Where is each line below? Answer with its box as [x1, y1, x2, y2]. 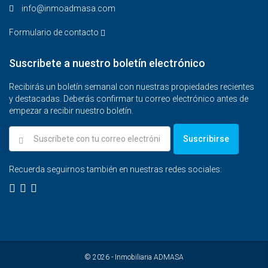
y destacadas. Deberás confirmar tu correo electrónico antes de [9, 94, 248, 103]
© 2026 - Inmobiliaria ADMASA [84, 253, 184, 261]
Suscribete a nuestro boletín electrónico [9, 57, 205, 69]
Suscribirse [183, 134, 229, 144]
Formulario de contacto [9, 28, 100, 37]
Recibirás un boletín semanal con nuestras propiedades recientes [9, 82, 254, 92]
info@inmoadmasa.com [22, 4, 115, 13]
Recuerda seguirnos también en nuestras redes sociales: [9, 165, 222, 174]
